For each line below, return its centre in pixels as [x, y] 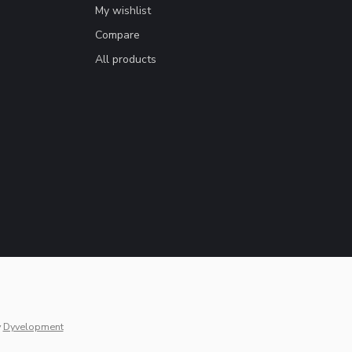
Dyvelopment [33, 326]
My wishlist [123, 10]
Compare [117, 35]
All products [126, 59]
